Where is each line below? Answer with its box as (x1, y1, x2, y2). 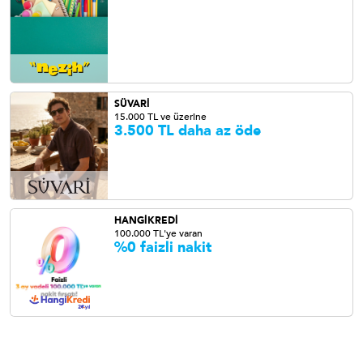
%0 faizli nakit (114, 237, 211, 258)
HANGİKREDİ (114, 214, 178, 227)
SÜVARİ (114, 97, 150, 110)
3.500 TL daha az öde (114, 121, 261, 141)
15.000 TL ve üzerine (114, 110, 207, 123)
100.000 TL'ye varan (114, 227, 203, 240)
